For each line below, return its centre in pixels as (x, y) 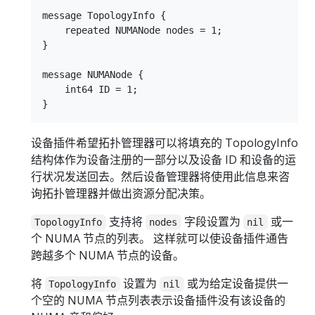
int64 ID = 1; (90, 90)
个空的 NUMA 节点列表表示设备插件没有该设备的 (158, 301)
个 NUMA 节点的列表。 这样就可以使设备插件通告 (160, 239)
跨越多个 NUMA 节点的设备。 (108, 256)
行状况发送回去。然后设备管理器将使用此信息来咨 (160, 177)
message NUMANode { (93, 75)
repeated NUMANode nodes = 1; (132, 31)
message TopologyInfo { (104, 16)
